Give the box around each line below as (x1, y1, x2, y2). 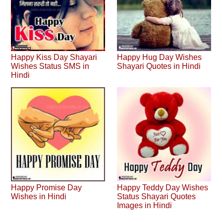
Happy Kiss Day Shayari (11, 53, 98, 62)
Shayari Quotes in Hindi (117, 62, 201, 71)
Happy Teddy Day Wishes (117, 183, 209, 192)
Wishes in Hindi (11, 192, 67, 201)
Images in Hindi (117, 201, 172, 210)
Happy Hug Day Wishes (117, 53, 202, 62)
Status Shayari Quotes (117, 192, 196, 201)
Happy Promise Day (11, 183, 82, 192)
